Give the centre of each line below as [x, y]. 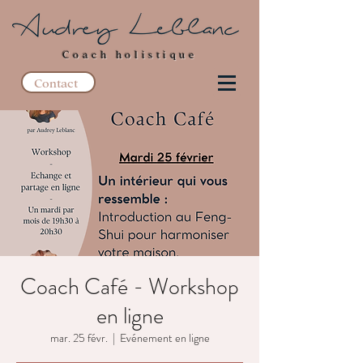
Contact [56, 82]
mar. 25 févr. [79, 338]
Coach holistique [130, 54]
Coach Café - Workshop [130, 287]
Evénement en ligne [164, 338]
